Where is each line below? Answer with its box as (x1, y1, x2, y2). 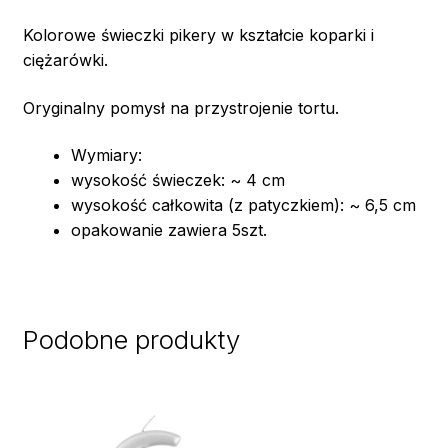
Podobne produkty (22, 323, 240, 355)
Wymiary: (70, 145, 142, 166)
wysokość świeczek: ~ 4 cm (70, 170, 285, 191)
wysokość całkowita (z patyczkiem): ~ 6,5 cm (70, 195, 416, 216)
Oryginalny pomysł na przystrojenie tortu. (22, 97, 339, 118)
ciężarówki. (22, 49, 108, 70)
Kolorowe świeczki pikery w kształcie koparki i (22, 24, 374, 45)
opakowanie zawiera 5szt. (70, 220, 267, 241)
